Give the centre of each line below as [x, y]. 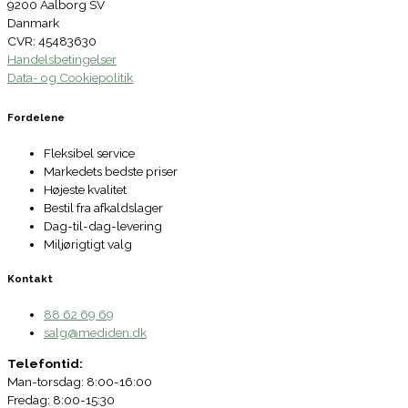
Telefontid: [45, 364]
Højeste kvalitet [85, 189]
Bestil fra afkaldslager [103, 207]
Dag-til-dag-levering [103, 225]
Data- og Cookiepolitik [70, 78]
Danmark [33, 23]
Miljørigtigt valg [88, 244]
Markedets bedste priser [111, 171]
